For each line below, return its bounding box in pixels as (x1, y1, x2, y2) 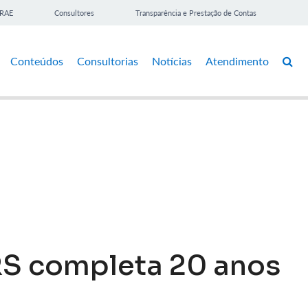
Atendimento (206, 54, 269, 67)
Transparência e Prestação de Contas (135, 8, 256, 17)
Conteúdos (10, 54, 63, 67)
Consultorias (77, 54, 138, 67)
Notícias (152, 54, 192, 67)
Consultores (54, 8, 94, 17)
